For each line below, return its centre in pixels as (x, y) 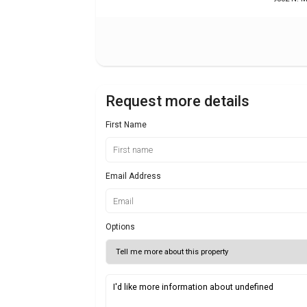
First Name (126, 125)
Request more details (177, 101)
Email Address (133, 176)
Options (120, 227)
